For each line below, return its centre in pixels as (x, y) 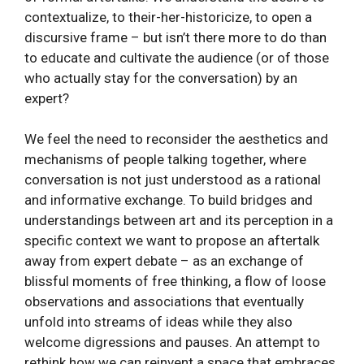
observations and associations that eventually (164, 302)
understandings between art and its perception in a (179, 221)
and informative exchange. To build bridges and (169, 200)
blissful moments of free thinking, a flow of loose (175, 282)
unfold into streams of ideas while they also (158, 322)
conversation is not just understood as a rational (173, 180)
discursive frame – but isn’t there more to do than (175, 37)
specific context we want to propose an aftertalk (172, 241)
